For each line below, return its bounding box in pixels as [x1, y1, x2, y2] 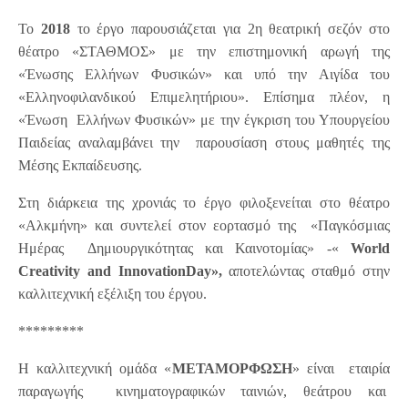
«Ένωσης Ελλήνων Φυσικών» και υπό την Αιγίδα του [18, 66, 390, 83]
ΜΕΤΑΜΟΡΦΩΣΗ [171, 361, 292, 377]
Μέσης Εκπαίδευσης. [18, 158, 143, 174]
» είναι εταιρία [291, 361, 390, 377]
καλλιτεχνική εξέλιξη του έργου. [18, 286, 208, 302]
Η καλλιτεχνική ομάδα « [18, 361, 172, 377]
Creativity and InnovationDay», [18, 263, 229, 280]
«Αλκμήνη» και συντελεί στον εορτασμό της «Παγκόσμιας [18, 218, 390, 234]
